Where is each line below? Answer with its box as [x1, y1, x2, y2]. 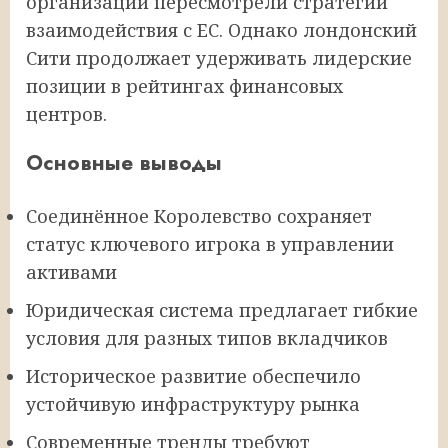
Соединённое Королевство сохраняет [26, 203, 372, 228]
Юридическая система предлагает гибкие [26, 297, 418, 322]
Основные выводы [26, 146, 222, 178]
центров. [26, 101, 107, 126]
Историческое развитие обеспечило [26, 363, 361, 388]
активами [26, 259, 117, 284]
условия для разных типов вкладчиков [26, 325, 388, 350]
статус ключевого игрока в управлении [26, 231, 394, 256]
